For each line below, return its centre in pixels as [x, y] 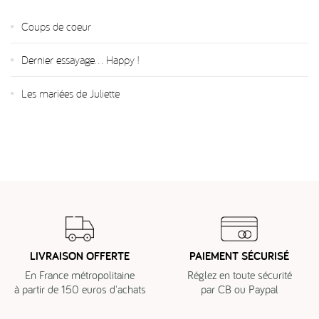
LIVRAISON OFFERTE [80, 256]
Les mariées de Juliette [70, 93]
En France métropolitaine [80, 274]
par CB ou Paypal [239, 289]
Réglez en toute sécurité [239, 274]
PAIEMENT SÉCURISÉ [239, 256]
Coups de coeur [56, 26]
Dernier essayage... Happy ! [80, 59]
